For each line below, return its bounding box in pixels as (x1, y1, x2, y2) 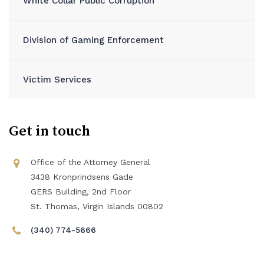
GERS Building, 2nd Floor (31, 187, 131, 196)
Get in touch (9, 123, 90, 140)
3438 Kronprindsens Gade (31, 172, 133, 181)
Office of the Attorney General (31, 157, 150, 167)
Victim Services (23, 74, 91, 85)
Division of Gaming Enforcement (23, 35, 164, 45)
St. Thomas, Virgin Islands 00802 (31, 202, 163, 211)
